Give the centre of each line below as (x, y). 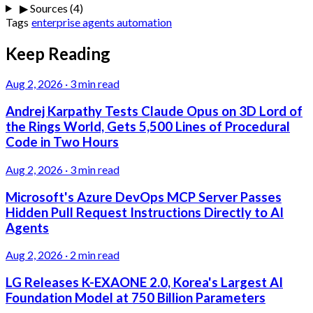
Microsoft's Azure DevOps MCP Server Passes (144, 197)
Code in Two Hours (62, 142)
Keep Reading (58, 53)
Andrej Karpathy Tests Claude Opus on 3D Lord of (154, 111)
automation (144, 22)
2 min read (95, 255)
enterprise (57, 22)
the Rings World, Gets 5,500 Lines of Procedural (148, 127)
